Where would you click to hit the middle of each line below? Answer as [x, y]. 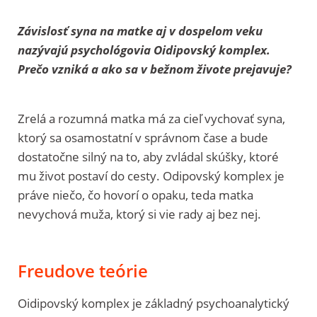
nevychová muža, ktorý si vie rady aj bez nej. [139, 214]
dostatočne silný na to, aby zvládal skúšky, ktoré [148, 156]
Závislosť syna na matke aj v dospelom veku [140, 30]
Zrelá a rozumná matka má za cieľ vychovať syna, [151, 118]
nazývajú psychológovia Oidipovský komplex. [144, 50]
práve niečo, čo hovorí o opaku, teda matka [136, 195]
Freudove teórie [83, 270]
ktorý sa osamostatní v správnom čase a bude [143, 137]
